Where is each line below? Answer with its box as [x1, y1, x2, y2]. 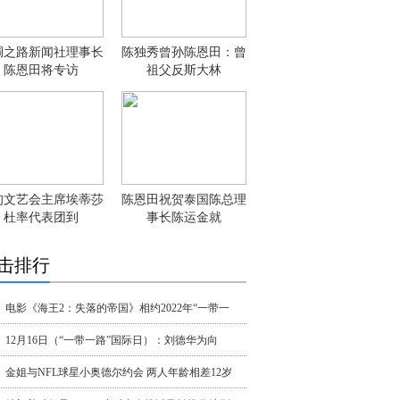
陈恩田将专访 [4, 63, 79, 77]
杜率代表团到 [4, 211, 79, 224]
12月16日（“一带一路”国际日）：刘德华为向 [5, 334, 218, 346]
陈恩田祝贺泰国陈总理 [121, 193, 246, 206]
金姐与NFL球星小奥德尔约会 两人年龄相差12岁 [5, 366, 232, 379]
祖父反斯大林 [146, 63, 221, 77]
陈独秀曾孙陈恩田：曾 [121, 46, 246, 59]
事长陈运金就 [146, 211, 221, 224]
